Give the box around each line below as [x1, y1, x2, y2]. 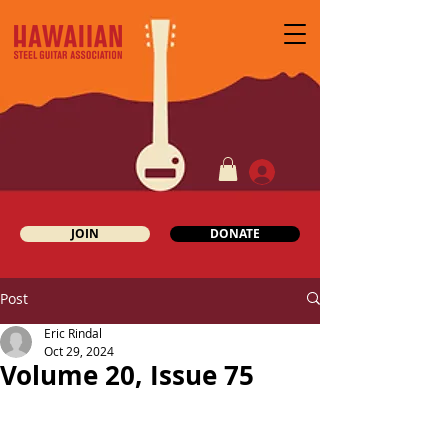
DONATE [210, 224, 260, 242]
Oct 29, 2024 [44, 342, 114, 359]
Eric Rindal [44, 324, 102, 341]
